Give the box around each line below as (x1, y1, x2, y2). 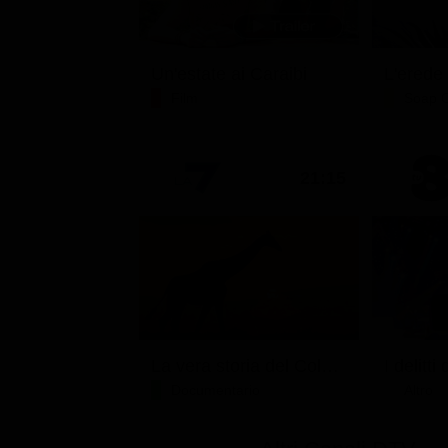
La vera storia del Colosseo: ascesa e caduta (321, 356, 339, 377)
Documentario (171, 382, 260, 399)
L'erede (383, 63, 443, 84)
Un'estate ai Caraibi (151, 63, 307, 84)
